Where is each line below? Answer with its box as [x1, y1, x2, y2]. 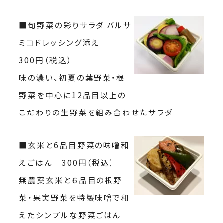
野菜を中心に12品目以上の [19, 89, 127, 100]
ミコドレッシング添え [19, 36, 109, 48]
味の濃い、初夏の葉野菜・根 [19, 71, 126, 83]
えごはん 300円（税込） [19, 156, 123, 168]
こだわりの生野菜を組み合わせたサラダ [19, 106, 173, 117]
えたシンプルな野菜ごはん [19, 209, 121, 220]
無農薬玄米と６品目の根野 [19, 174, 123, 185]
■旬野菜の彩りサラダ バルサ [19, 19, 132, 30]
